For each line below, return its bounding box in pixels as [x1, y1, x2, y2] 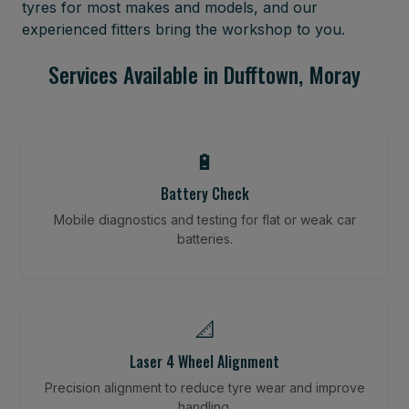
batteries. [176, 230, 233, 246]
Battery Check [160, 182, 249, 204]
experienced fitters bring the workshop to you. [22, 19, 345, 38]
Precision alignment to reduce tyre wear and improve [44, 379, 365, 395]
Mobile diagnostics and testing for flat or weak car [53, 211, 356, 227]
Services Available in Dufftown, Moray [48, 58, 361, 90]
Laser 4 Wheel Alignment [130, 350, 279, 372]
